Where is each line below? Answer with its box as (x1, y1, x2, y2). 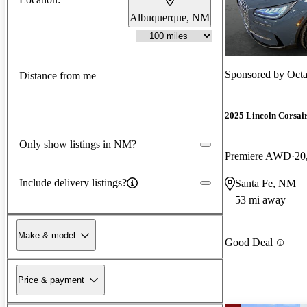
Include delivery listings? (19, 176, 127, 188)
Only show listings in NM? (19, 138, 136, 150)
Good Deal (225, 236, 273, 249)
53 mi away (235, 194, 286, 206)
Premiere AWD (225, 150, 291, 162)
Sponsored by (225, 68, 287, 80)
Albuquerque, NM (130, 11, 210, 23)
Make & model (18, 230, 75, 241)
